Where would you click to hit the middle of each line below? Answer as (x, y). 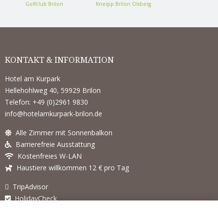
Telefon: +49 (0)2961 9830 (46, 102)
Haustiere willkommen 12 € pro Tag (71, 167)
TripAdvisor (28, 186)
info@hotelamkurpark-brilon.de (54, 113)
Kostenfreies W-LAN (48, 156)
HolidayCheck (34, 198)
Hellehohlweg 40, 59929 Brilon (53, 90)
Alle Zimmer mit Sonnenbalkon (62, 132)
